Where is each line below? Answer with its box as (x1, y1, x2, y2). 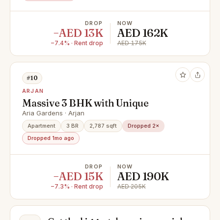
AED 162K (117, 26, 168, 40)
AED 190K (117, 169, 169, 183)
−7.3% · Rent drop (50, 183, 103, 190)
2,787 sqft (89, 122, 117, 129)
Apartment (27, 122, 55, 129)
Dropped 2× (128, 122, 159, 129)
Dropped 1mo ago (27, 135, 74, 141)
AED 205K (117, 183, 146, 190)
